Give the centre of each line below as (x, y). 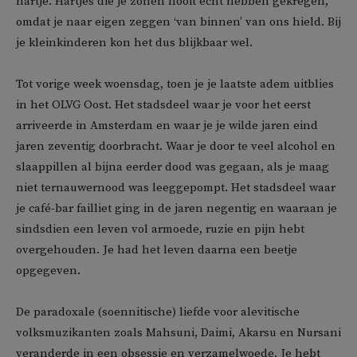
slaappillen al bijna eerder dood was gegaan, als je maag (173, 167)
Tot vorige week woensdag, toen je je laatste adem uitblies (175, 84)
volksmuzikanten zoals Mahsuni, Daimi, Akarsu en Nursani (178, 333)
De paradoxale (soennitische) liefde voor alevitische (158, 312)
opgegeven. (48, 271)
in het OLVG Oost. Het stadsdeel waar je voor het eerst (163, 105)
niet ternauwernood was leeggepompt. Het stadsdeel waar (176, 188)
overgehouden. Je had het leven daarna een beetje (157, 250)
